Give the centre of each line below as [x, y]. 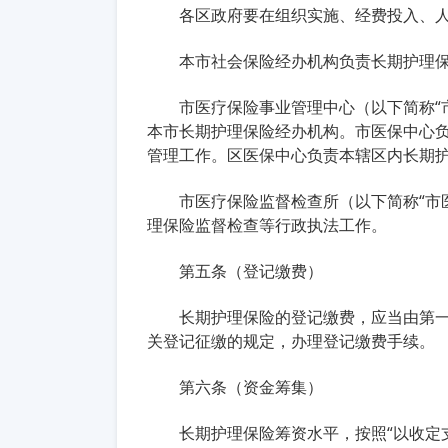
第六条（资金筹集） [251, 387]
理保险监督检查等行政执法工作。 [267, 225]
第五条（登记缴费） [251, 271]
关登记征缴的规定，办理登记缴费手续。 [291, 341]
